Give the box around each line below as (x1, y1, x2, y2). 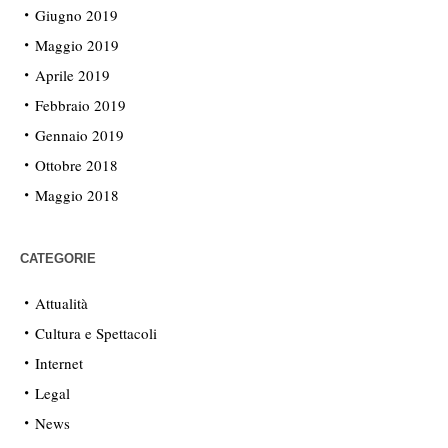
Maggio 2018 (35, 185, 119, 206)
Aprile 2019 (35, 65, 110, 86)
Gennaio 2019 (35, 125, 124, 146)
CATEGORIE (20, 251, 96, 267)
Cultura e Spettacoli (35, 323, 157, 344)
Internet (35, 353, 83, 374)
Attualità (35, 293, 88, 314)
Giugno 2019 (35, 5, 118, 26)
